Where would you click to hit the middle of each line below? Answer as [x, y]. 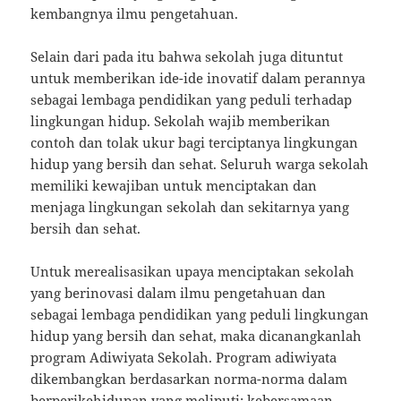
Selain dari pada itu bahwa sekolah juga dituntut [187, 57]
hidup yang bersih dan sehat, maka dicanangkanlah [196, 336]
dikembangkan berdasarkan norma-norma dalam [189, 379]
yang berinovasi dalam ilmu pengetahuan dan [179, 293]
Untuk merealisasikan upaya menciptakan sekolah [193, 272]
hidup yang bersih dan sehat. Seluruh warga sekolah [200, 164]
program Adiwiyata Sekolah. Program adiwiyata [184, 358]
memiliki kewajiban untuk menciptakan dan [174, 186]
